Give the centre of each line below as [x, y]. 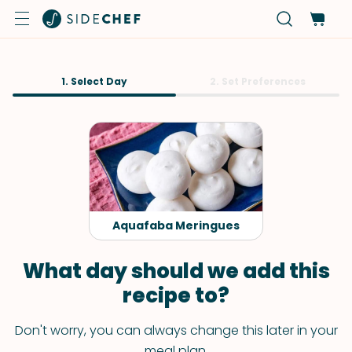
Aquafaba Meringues [176, 225]
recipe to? [176, 295]
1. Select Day [94, 81]
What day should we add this [176, 271]
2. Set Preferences [258, 81]
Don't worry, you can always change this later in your [176, 330]
